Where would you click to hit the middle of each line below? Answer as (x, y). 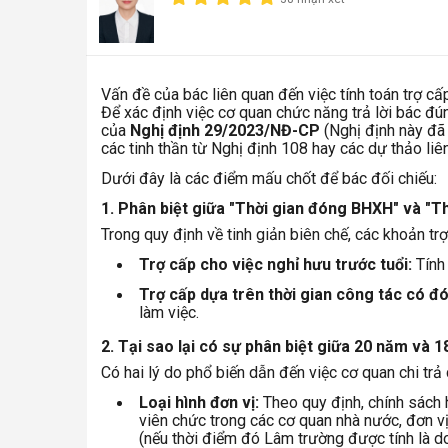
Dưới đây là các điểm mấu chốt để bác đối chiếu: (269, 179)
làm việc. (169, 313)
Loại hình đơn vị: (199, 403)
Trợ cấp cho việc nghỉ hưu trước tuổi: (275, 265)
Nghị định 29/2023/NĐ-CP (225, 131)
